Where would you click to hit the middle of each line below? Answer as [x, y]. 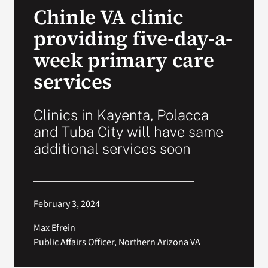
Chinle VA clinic [108, 16]
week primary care [124, 60]
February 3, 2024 [66, 204]
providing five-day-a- [133, 38]
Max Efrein [54, 228]
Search [33, 31]
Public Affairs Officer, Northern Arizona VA [117, 242]
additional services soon [112, 148]
